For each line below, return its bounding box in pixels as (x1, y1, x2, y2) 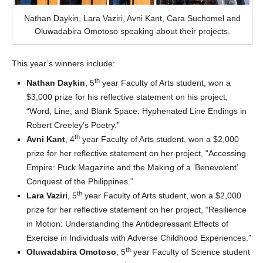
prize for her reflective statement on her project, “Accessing (26, 148, 246, 158)
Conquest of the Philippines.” (26, 176, 133, 186)
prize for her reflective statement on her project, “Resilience (26, 204, 247, 214)
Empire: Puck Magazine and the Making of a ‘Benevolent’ (26, 162, 238, 172)
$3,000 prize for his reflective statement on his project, (26, 92, 228, 102)
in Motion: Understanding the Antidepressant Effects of (26, 218, 228, 228)
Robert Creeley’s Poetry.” (26, 120, 120, 130)
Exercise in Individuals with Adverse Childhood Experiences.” (26, 232, 251, 242)
